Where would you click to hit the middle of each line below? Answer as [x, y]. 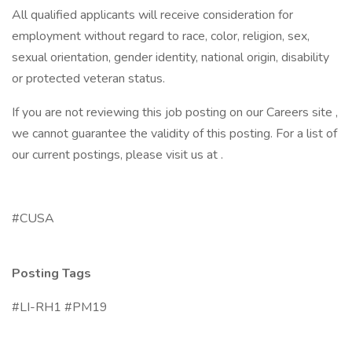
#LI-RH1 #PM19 [60, 307]
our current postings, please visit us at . [117, 155]
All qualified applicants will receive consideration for [152, 15]
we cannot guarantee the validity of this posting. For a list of [174, 134]
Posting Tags [51, 273]
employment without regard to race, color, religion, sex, [161, 36]
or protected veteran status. [88, 79]
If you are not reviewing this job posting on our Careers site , [175, 112]
